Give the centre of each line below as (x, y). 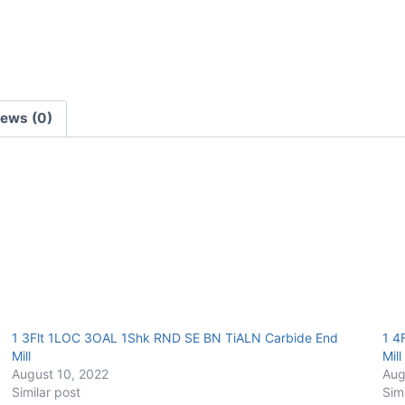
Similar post (46, 392)
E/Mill (243, 11)
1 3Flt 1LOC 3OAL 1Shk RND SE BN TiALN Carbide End (174, 338)
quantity (253, 36)
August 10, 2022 (60, 374)
